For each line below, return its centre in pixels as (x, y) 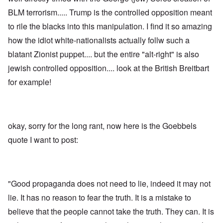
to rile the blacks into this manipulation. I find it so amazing (110, 26)
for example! (31, 82)
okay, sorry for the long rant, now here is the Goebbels (102, 126)
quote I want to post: (43, 140)
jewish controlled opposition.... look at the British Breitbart (109, 68)
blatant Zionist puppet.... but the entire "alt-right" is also (104, 54)
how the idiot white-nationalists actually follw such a (99, 40)
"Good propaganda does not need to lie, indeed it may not (109, 184)
